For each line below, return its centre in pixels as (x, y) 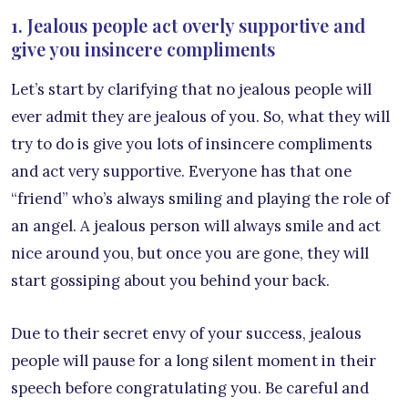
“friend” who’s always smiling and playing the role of (200, 198)
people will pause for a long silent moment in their (194, 360)
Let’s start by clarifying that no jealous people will (191, 89)
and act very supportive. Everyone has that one (181, 171)
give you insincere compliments (143, 48)
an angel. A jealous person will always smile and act (196, 225)
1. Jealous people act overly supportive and (188, 25)
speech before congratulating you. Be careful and (190, 388)
